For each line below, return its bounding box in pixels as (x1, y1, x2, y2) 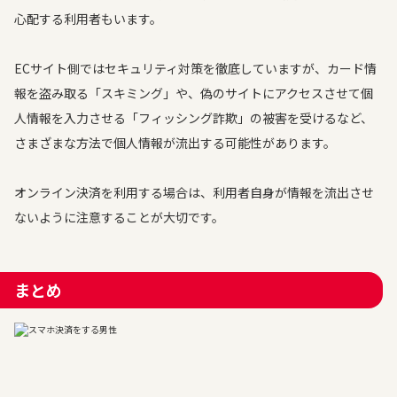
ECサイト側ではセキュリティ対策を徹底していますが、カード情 (14, 59, 377, 77)
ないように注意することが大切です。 (14, 208, 224, 226)
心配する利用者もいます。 (14, 10, 162, 27)
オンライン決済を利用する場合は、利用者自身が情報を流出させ (14, 183, 374, 201)
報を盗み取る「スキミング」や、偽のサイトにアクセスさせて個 (14, 84, 373, 102)
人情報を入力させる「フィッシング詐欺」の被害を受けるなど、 (14, 109, 373, 127)
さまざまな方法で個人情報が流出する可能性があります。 (14, 134, 336, 152)
